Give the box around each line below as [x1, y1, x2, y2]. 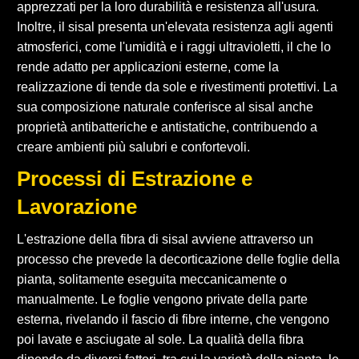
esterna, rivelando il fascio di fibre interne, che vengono [17, 312, 329, 326]
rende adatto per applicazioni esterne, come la [17, 59, 279, 74]
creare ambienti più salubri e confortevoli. [17, 139, 250, 154]
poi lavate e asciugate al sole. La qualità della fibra [17, 332, 304, 346]
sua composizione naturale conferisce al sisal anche [17, 99, 313, 114]
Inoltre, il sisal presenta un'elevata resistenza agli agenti [17, 19, 333, 34]
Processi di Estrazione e [17, 166, 252, 191]
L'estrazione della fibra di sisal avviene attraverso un [17, 232, 313, 246]
